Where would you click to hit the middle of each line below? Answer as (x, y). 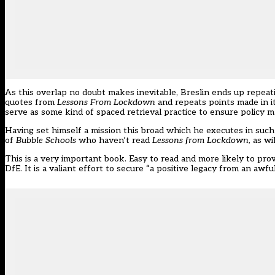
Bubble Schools (46, 141)
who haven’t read (114, 141)
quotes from (30, 103)
